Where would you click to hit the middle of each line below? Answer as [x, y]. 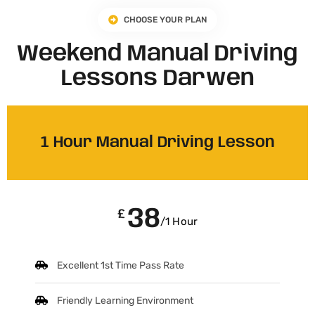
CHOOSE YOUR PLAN [166, 20]
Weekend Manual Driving [157, 55]
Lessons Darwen [157, 79]
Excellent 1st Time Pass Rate [121, 266]
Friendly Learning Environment [126, 301]
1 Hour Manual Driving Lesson [157, 143]
